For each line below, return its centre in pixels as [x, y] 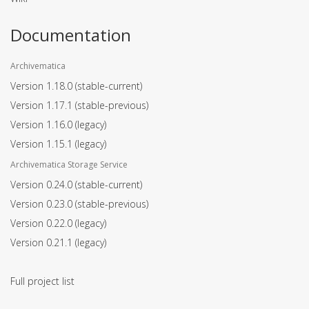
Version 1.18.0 [43, 86]
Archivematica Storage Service [69, 165]
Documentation [71, 35]
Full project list [42, 281]
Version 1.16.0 [43, 124]
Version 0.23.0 [43, 204]
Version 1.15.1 [43, 144]
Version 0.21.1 [43, 242]
